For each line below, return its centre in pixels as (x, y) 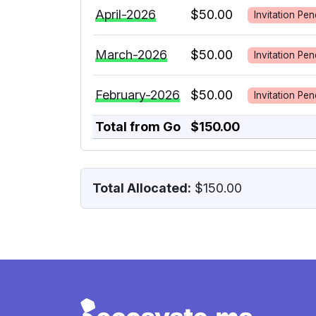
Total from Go (138, 127)
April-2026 (126, 15)
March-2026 (131, 55)
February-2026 (138, 95)
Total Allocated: (142, 188)
